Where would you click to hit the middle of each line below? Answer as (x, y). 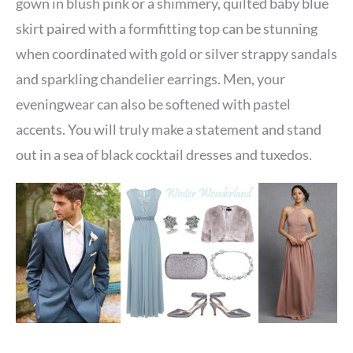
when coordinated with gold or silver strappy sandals (176, 54)
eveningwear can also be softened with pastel (153, 104)
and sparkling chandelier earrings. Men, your (150, 79)
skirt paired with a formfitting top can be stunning (167, 29)
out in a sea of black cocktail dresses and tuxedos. (164, 155)
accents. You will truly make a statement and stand (169, 130)
